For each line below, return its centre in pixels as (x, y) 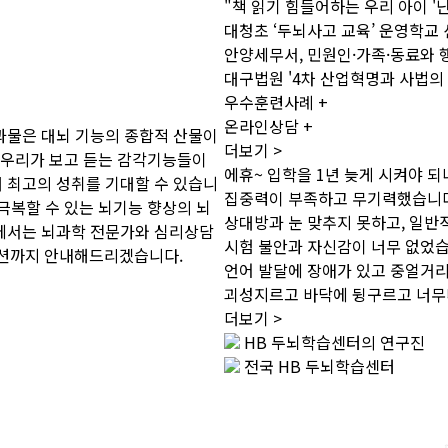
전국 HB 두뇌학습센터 (317, 366)
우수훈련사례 (271, 102)
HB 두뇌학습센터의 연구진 (332, 342)
